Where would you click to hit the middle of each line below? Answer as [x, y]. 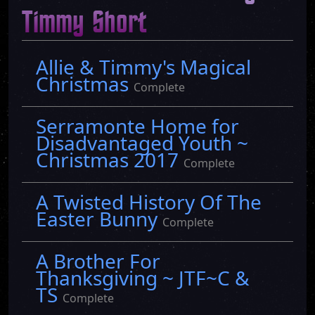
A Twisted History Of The [149, 202]
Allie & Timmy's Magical [143, 67]
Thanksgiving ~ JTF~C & [143, 278]
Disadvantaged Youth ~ [142, 143]
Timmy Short [84, 24]
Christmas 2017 [110, 160]
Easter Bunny [99, 219]
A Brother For [98, 261]
